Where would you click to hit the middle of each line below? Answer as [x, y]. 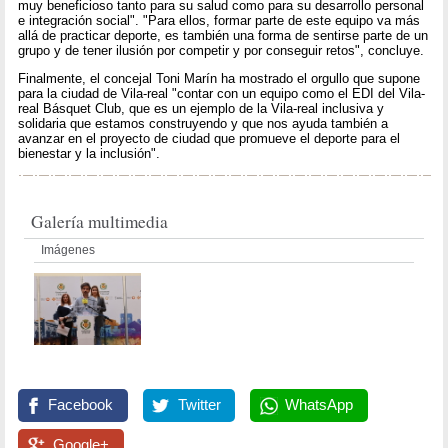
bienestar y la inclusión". [89, 153]
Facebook [81, 404]
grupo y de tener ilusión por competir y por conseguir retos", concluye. [221, 50]
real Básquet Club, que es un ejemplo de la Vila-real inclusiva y [201, 108]
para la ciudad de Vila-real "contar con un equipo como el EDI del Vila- [222, 93]
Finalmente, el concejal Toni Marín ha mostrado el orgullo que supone [219, 78]
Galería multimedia [100, 222]
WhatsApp [318, 404]
